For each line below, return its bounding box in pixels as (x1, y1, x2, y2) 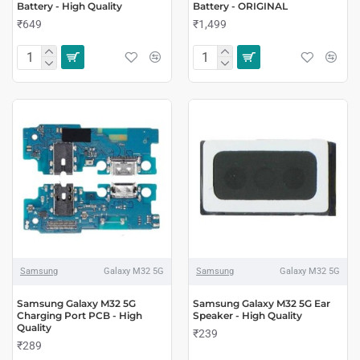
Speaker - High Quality (192, 309, 302, 321)
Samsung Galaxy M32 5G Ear (192, 297, 330, 309)
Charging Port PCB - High (17, 309, 142, 321)
